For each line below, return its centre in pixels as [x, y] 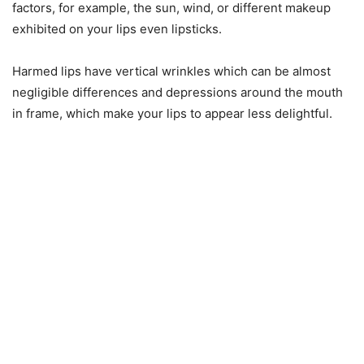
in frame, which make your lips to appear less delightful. [172, 113]
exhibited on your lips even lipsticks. [117, 29]
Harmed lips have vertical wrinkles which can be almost [171, 71]
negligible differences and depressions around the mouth [178, 92]
